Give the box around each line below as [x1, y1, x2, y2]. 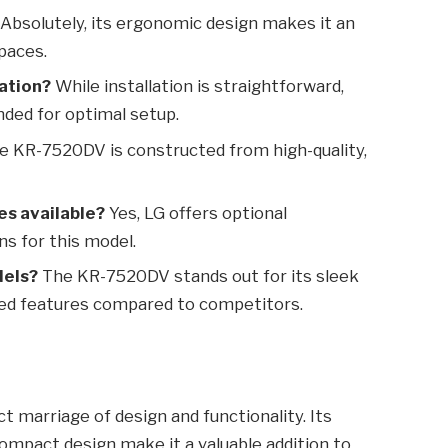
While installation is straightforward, [51, 76, 345, 97]
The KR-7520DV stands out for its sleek [38, 266, 360, 287]
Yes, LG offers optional [105, 202, 288, 223]
